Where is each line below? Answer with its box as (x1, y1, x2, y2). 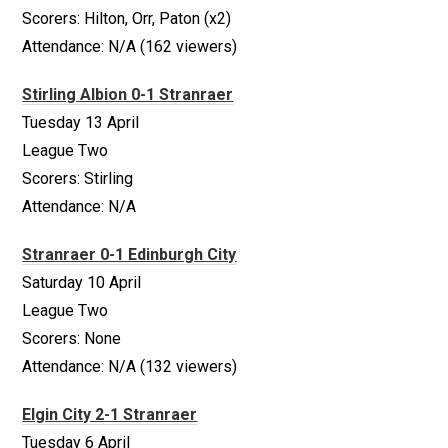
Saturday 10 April (22, 273, 142, 292)
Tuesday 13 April (22, 113, 140, 132)
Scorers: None (22, 329, 122, 348)
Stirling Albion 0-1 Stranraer (22, 85, 234, 104)
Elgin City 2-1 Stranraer (22, 405, 198, 424)
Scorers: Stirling (22, 169, 134, 188)
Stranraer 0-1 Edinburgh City (22, 245, 237, 264)
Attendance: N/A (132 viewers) (22, 357, 238, 376)
